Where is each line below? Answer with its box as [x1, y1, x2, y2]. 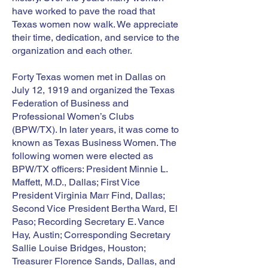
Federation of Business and [12, 98, 129, 109]
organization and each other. [12, 45, 135, 56]
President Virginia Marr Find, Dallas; [12, 190, 165, 201]
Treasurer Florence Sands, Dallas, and [12, 255, 175, 267]
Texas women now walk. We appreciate [12, 19, 178, 30]
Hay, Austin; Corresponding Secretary [12, 229, 170, 240]
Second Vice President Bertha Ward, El [12, 203, 178, 214]
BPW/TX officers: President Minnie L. [12, 163, 167, 175]
